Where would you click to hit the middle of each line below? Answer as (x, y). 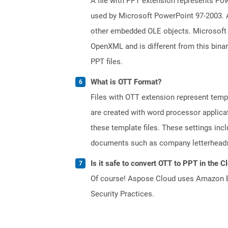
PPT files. (107, 61)
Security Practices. (122, 194)
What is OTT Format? (126, 82)
